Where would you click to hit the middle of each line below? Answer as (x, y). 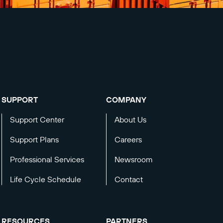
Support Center (37, 119)
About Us (131, 119)
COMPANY (126, 100)
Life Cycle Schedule (45, 179)
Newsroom (134, 159)
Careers (128, 139)
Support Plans (34, 139)
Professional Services (47, 159)
